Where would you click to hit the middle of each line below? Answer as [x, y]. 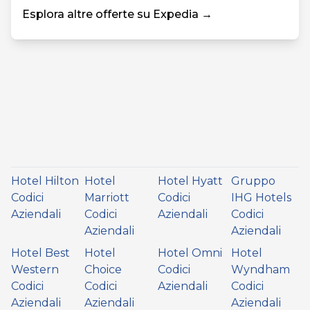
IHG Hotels [261, 198]
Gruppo [253, 181]
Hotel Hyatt [190, 181]
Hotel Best [40, 253]
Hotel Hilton [45, 181]
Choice [103, 270]
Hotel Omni [190, 253]
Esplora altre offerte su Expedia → [117, 14]
